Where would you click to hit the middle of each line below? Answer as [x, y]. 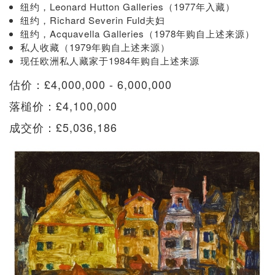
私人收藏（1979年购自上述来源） [95, 47]
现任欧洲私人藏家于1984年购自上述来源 [110, 60]
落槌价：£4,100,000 [63, 105]
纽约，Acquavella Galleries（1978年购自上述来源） [137, 33]
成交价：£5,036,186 [63, 127]
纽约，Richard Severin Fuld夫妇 [93, 20]
